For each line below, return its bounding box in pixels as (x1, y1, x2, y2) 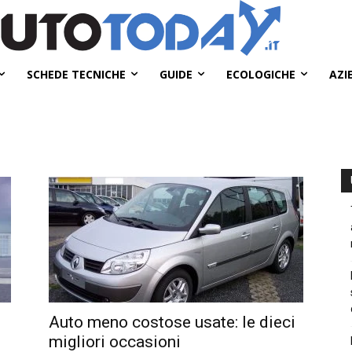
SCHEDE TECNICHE (27, 66, 126, 82)
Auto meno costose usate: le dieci (49, 312, 295, 332)
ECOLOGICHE (226, 66, 295, 82)
